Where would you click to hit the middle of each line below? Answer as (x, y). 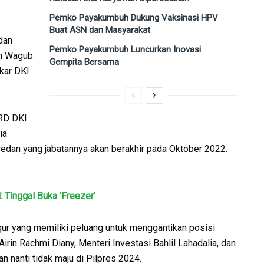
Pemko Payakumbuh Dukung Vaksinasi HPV (134, 18)
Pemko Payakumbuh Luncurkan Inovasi (125, 50)
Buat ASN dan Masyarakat (100, 30)
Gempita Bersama (84, 62)
